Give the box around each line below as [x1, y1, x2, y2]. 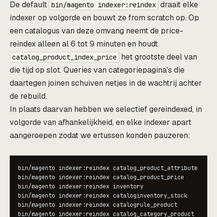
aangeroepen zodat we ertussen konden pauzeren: [10, 130, 190, 140]
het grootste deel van [119, 51, 197, 62]
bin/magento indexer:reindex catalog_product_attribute [18, 164, 198, 172]
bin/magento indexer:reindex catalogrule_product [18, 201, 177, 209]
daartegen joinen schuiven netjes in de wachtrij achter [10, 77, 202, 88]
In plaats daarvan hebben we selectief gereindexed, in [10, 104, 202, 114]
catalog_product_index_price [12, 52, 117, 62]
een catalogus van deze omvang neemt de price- [10, 25, 183, 36]
